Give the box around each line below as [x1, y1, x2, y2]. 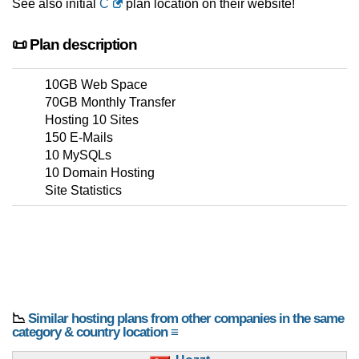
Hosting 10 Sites [45, 113, 139, 127]
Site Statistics [45, 184, 122, 198]
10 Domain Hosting [45, 166, 155, 180]
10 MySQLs [45, 148, 111, 163]
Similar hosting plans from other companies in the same [28, 311, 344, 327]
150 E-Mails [45, 131, 113, 145]
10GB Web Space [45, 78, 147, 92]
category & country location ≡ [12, 325, 178, 341]
